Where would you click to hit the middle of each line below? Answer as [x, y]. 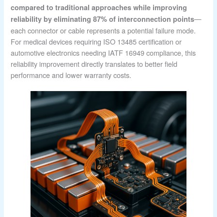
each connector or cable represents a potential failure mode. [103, 31]
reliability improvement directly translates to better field [94, 64]
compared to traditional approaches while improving [99, 8]
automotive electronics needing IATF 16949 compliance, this [103, 53]
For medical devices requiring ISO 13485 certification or [96, 42]
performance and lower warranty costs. [71, 75]
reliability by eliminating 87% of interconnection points [103, 19]
